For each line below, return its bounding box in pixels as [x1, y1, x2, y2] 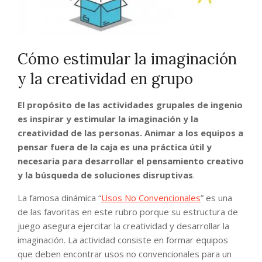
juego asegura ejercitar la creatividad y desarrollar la [18, 220, 229, 232]
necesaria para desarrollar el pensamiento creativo [18, 155, 244, 167]
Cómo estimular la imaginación [18, 49, 237, 69]
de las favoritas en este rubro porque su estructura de [18, 206, 238, 218]
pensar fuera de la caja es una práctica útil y [18, 141, 212, 153]
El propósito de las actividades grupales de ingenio [18, 99, 243, 111]
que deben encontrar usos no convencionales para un [18, 248, 232, 260]
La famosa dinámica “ [18, 192, 101, 204]
